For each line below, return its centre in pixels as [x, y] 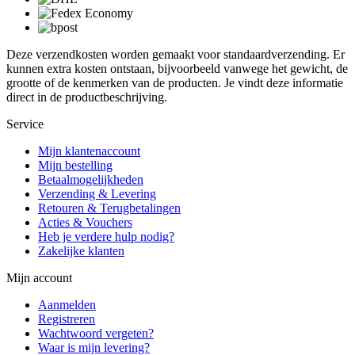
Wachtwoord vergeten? [96, 333]
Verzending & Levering [97, 193]
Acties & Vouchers [85, 222]
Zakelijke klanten [81, 250]
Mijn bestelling [75, 165]
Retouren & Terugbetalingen [109, 208]
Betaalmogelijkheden [91, 179]
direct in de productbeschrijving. [87, 97]
